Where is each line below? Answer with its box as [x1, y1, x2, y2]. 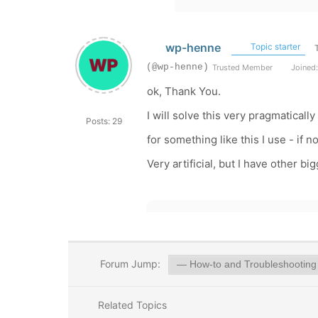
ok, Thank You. [147, 84, 221, 98]
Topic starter [248, 41, 300, 52]
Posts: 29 [85, 116, 122, 126]
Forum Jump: [97, 258, 160, 270]
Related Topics [94, 299, 167, 311]
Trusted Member [212, 62, 273, 72]
